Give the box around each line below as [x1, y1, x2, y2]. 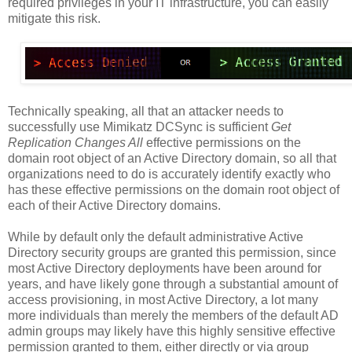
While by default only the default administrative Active [8, 230, 303, 244]
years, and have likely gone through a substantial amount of [8, 277, 338, 291]
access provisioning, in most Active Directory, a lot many [8, 293, 318, 307]
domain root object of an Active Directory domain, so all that [8, 152, 336, 166]
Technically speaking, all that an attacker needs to [8, 104, 284, 119]
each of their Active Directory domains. [8, 199, 221, 213]
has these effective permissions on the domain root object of [8, 183, 339, 197]
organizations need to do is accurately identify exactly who [8, 167, 331, 181]
